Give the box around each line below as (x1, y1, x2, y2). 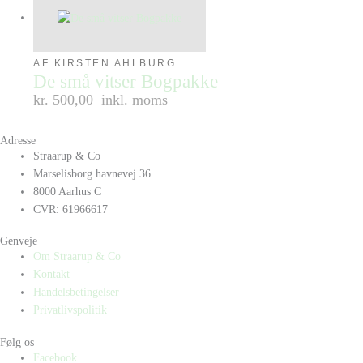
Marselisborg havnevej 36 (33, 167, 152, 180)
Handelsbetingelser (33, 286, 120, 299)
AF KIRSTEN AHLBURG (33, 57, 177, 69)
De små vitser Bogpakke (33, 70, 219, 92)
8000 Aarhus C (33, 185, 102, 198)
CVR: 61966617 (33, 203, 109, 216)
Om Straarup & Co (33, 250, 122, 263)
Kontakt (33, 268, 70, 281)
